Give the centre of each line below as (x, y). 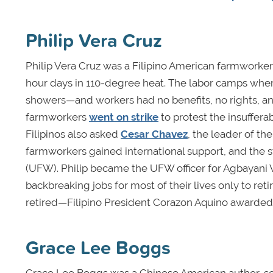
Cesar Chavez (154, 134)
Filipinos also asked (73, 134)
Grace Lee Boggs (98, 247)
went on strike (124, 117)
